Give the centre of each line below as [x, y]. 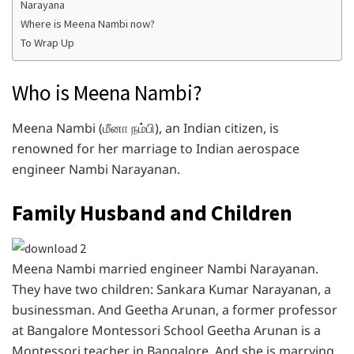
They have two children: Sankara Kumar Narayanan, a [171, 289]
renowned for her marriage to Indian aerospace [156, 148]
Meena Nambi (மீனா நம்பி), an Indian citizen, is [145, 128]
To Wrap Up [47, 42]
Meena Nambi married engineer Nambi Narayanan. [165, 268]
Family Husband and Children [152, 212]
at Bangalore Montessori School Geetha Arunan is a [166, 330]
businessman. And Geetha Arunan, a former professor [175, 309]
